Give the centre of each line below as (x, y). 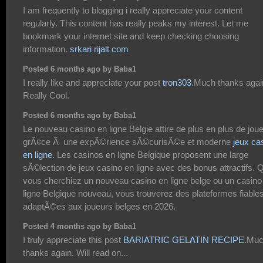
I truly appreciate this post (73, 240)
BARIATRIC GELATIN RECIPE (184, 240)
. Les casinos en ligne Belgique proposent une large (150, 155)
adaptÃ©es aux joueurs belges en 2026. (99, 207)
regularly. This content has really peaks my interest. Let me (136, 23)
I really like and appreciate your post (93, 83)
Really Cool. (46, 96)
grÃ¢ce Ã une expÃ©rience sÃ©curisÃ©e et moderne (128, 142)
